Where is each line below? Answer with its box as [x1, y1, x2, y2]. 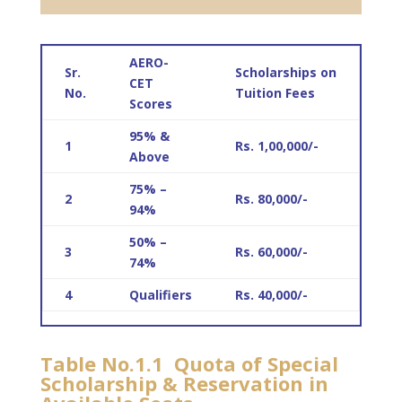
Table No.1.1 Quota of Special [39, 350, 338, 377]
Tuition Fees [234, 84, 315, 101]
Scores [128, 95, 172, 112]
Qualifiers [128, 286, 192, 303]
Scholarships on [234, 64, 336, 81]
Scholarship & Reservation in [39, 370, 328, 397]
